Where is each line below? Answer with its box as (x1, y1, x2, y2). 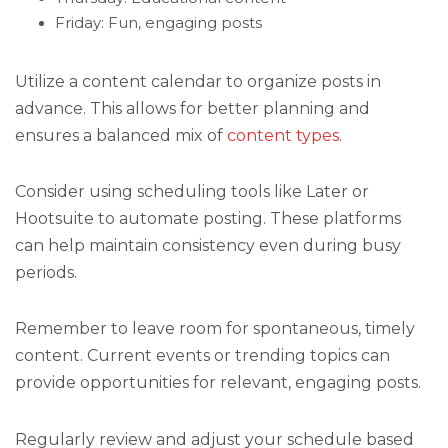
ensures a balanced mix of (15, 125, 227, 145)
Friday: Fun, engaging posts (55, 13, 262, 32)
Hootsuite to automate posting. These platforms (15, 209, 401, 229)
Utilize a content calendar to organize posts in (15, 71, 381, 91)
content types (227, 125, 339, 145)
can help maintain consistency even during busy (15, 236, 401, 256)
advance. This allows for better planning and (15, 98, 370, 118)
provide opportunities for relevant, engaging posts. (15, 373, 421, 393)
